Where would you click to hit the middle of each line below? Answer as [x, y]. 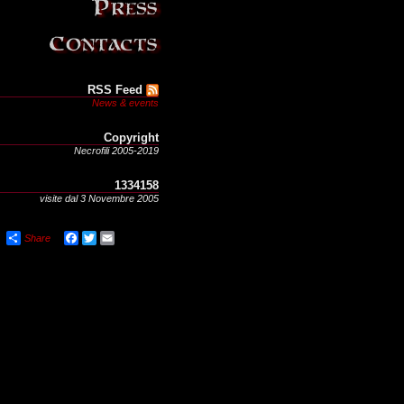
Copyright [131, 138]
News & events [125, 103]
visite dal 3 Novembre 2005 [99, 198]
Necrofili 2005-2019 [116, 151]
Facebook [101, 238]
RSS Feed [115, 90]
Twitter [111, 238]
